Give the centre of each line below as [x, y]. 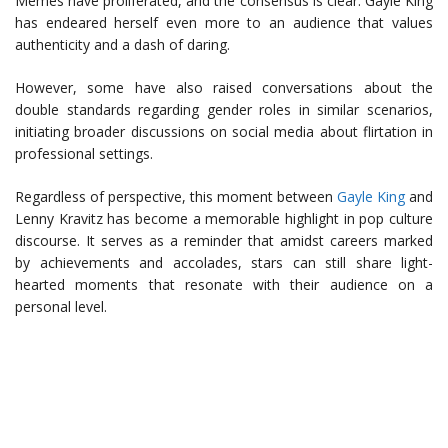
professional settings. [84, 153]
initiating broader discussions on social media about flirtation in [224, 131]
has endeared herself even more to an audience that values [224, 22]
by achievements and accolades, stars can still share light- [224, 262]
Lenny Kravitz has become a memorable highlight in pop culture [224, 218]
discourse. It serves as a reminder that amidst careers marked [224, 240]
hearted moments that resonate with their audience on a [224, 284]
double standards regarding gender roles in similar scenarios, [224, 109]
